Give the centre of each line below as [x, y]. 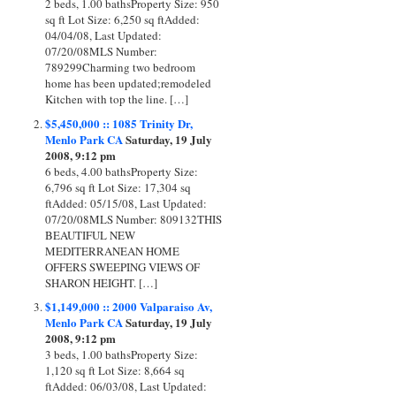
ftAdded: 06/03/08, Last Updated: [126, 386]
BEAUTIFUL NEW [90, 235]
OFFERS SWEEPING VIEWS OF [122, 267]
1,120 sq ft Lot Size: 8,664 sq [115, 370]
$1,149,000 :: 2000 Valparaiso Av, [129, 306]
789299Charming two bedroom [120, 68]
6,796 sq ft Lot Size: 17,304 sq [118, 187]
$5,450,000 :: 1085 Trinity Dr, [119, 123]
